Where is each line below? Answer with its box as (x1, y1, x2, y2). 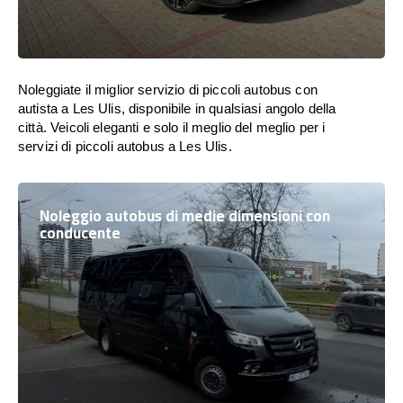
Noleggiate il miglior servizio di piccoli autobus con (18, 82, 318, 97)
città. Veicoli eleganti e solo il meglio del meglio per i (18, 120, 326, 135)
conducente (40, 219, 121, 247)
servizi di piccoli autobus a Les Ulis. (18, 139, 232, 154)
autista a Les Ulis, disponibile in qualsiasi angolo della (18, 101, 336, 116)
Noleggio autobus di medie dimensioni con (40, 201, 330, 230)
